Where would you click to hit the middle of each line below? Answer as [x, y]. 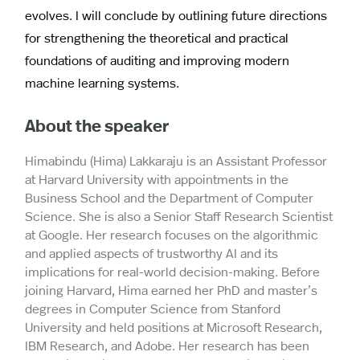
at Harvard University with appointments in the [157, 178]
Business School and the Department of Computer [169, 197]
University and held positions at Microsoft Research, [174, 326]
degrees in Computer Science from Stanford [153, 308]
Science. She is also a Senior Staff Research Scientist [179, 215]
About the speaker [97, 125]
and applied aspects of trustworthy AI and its [151, 252]
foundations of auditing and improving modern [157, 59]
